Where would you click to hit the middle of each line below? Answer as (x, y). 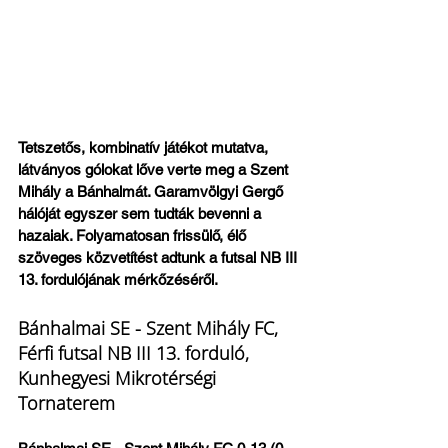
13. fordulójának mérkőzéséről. (118, 279)
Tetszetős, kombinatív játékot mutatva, (145, 147)
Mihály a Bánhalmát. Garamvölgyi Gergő (152, 191)
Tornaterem (66, 403)
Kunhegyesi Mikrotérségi (119, 378)
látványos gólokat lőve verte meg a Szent (155, 169)
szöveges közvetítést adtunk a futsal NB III (159, 257)
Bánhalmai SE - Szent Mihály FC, (150, 328)
